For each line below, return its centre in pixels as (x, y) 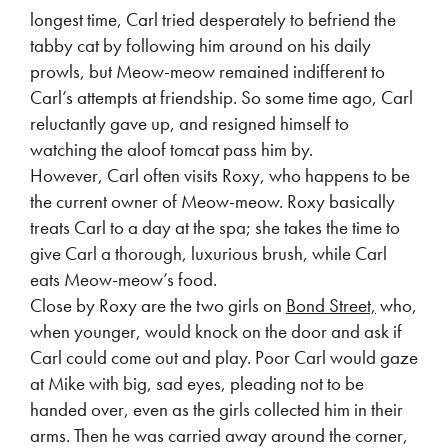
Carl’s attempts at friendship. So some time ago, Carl (221, 97)
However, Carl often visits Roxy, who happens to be (220, 175)
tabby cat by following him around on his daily (200, 45)
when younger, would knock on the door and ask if (216, 331)
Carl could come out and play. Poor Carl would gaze (224, 357)
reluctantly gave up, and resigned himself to (189, 123)
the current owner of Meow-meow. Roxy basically (212, 201)
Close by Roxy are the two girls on (158, 305)
